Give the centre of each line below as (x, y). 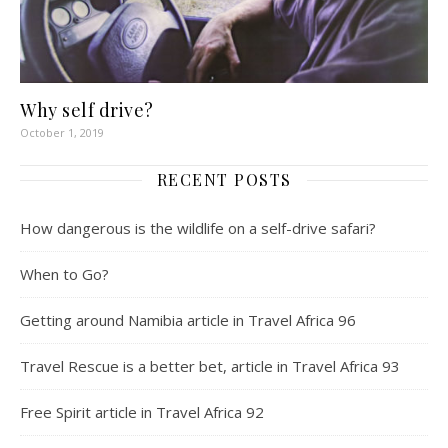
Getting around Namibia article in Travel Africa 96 (188, 320)
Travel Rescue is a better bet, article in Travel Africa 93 (210, 366)
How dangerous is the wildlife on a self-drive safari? (198, 228)
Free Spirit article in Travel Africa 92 (142, 412)
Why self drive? (87, 110)
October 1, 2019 (62, 132)
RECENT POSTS (224, 179)
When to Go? (64, 274)
